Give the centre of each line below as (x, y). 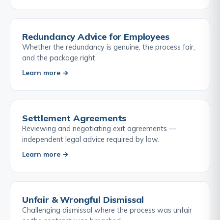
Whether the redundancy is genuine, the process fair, (109, 47)
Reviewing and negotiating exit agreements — (99, 129)
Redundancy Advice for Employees (96, 37)
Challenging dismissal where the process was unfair (107, 210)
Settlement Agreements (74, 118)
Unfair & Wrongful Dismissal (83, 200)
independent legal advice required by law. (91, 139)
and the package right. (59, 58)
